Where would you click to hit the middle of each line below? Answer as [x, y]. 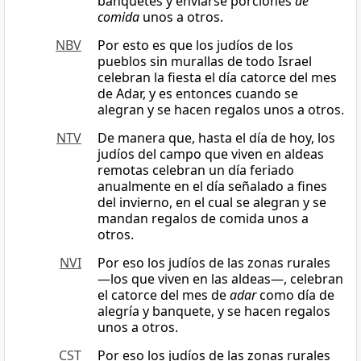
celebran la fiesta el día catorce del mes [217, 78]
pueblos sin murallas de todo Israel [205, 62]
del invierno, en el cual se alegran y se [212, 203]
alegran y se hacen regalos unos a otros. [221, 110]
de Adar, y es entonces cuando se [198, 94]
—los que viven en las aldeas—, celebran [220, 279]
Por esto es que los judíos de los [195, 46]
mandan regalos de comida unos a [203, 219]
